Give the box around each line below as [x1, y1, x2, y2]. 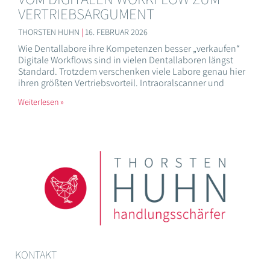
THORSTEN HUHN [18, 27, 81, 38]
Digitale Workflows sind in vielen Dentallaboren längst [18, 54, 233, 67]
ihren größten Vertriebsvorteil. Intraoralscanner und [18, 77, 224, 90]
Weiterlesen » [18, 96, 64, 108]
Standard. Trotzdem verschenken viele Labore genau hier [18, 65, 245, 78]
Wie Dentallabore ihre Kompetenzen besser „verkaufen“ [18, 42, 240, 55]
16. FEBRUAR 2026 [83, 27, 148, 38]
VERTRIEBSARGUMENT [18, 4, 154, 24]
